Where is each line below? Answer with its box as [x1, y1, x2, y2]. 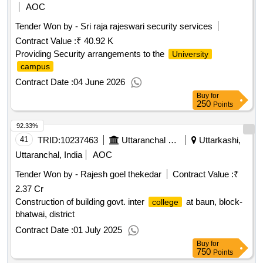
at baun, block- [184, 197, 242, 207]
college [152, 197, 178, 207]
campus [21, 62, 50, 72]
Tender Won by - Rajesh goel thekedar [15, 169, 161, 180]
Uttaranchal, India [15, 150, 82, 160]
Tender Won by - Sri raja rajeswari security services [15, 21, 213, 32]
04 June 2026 [73, 77, 125, 87]
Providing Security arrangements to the [15, 49, 167, 59]
